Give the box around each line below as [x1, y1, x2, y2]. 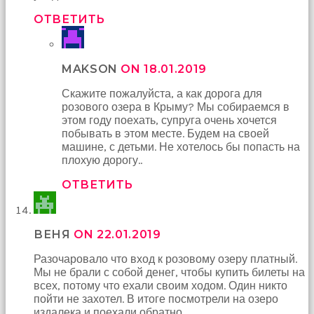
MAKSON [62, 62, 121, 76]
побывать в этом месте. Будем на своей [62, 126, 269, 140]
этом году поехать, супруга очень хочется [62, 113, 277, 127]
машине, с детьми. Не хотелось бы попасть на [62, 139, 300, 153]
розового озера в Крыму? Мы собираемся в [62, 100, 289, 114]
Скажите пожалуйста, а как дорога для [62, 86, 262, 100]
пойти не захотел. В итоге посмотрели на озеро [34, 292, 278, 306]
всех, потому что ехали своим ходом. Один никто [34, 278, 287, 292]
